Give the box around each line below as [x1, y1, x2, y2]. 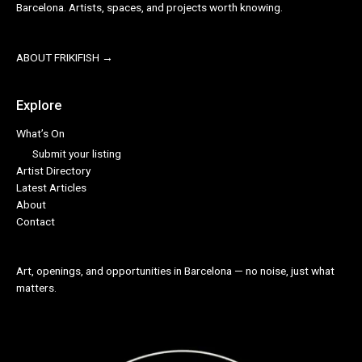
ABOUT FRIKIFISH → [16, 50, 113, 64]
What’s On [16, 127, 65, 141]
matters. [16, 281, 57, 295]
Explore [16, 97, 61, 113]
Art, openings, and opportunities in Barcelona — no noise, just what [16, 264, 335, 278]
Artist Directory [16, 163, 90, 177]
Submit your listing [32, 146, 121, 160]
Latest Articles [16, 180, 86, 194]
